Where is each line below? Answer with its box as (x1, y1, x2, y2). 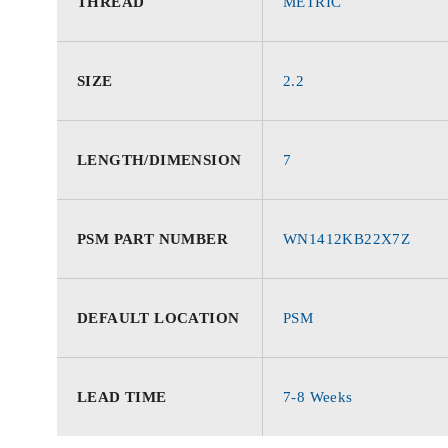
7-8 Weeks (283, 389, 353, 405)
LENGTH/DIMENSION (77, 152, 242, 168)
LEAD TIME (77, 389, 167, 405)
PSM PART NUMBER (77, 231, 228, 247)
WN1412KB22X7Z (283, 231, 411, 247)
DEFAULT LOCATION (77, 310, 240, 326)
